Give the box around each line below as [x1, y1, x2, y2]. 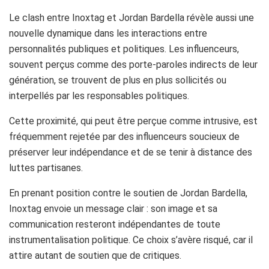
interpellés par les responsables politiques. [9, 89, 189, 101]
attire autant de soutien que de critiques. [9, 249, 181, 261]
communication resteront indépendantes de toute [9, 218, 220, 230]
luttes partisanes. [9, 162, 83, 174]
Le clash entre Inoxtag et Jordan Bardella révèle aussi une [9, 11, 254, 23]
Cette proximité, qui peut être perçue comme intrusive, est [9, 115, 258, 127]
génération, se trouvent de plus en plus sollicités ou [9, 74, 226, 86]
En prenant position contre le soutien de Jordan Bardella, [9, 187, 247, 199]
